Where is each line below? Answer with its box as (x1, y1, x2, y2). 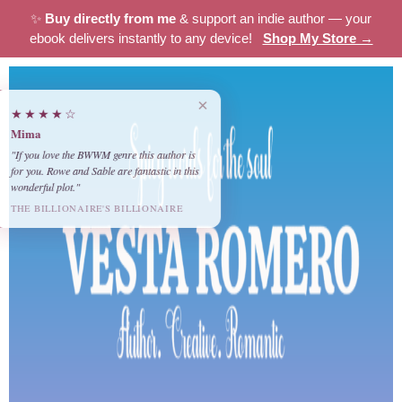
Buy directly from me (45, 12, 176, 26)
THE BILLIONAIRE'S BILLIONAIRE (28, 202, 200, 214)
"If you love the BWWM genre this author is (28, 147, 213, 162)
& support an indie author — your (176, 12, 371, 26)
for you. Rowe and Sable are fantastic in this (28, 163, 216, 178)
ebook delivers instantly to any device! (29, 31, 263, 46)
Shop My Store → (262, 31, 373, 46)
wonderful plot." (28, 179, 97, 194)
